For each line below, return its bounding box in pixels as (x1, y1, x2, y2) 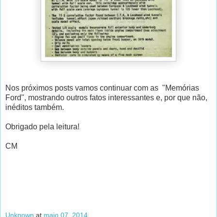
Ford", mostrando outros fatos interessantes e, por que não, (5, 93, 207, 102)
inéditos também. (5, 103, 64, 111)
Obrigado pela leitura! (5, 122, 79, 131)
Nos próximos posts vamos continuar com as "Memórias (5, 83, 199, 92)
